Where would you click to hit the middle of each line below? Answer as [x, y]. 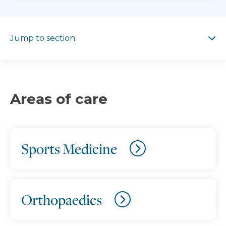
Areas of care [59, 99]
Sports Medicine [69, 148]
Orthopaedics [62, 199]
